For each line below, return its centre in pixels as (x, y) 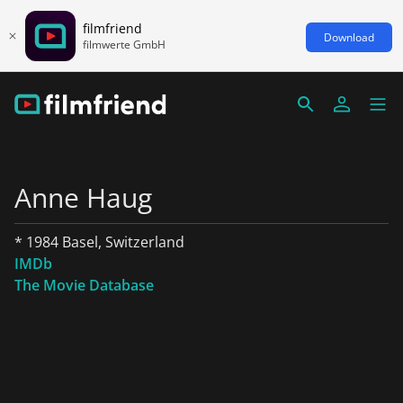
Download (349, 37)
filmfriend (112, 28)
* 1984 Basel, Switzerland (99, 242)
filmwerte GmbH (124, 44)
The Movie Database (84, 285)
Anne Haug (83, 197)
